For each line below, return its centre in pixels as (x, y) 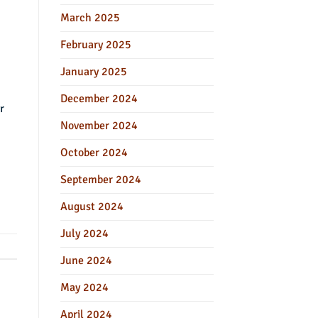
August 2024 (92, 206)
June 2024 (86, 260)
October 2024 (94, 152)
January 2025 (93, 71)
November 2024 (99, 125)
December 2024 (99, 98)
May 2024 (84, 287)
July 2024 (84, 233)
